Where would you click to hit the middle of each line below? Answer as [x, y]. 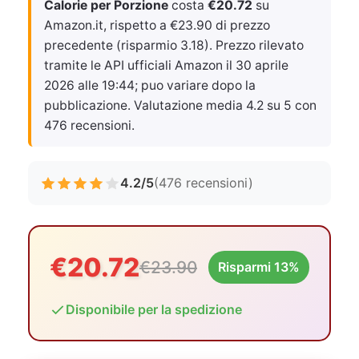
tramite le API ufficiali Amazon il [140, 65]
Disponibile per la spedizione [154, 309]
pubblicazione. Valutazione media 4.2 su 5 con [180, 105]
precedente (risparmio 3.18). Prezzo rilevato [174, 45]
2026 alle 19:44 [89, 85]
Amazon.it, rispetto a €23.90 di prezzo [157, 25]
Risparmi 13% [259, 267]
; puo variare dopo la [195, 85]
